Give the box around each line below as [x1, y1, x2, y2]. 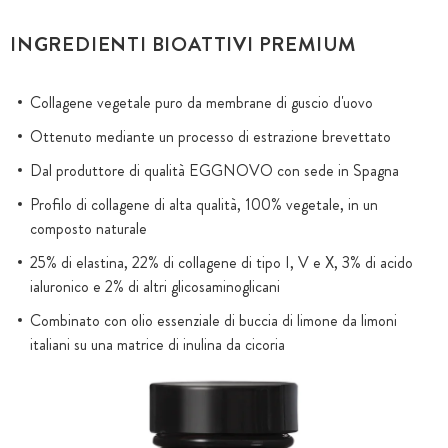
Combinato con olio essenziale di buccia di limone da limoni [30, 309, 397, 332]
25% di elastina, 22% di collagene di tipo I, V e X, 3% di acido [30, 251, 413, 274]
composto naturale [30, 217, 147, 240]
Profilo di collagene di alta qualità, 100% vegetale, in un [30, 193, 378, 216]
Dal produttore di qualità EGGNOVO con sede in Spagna [30, 159, 399, 182]
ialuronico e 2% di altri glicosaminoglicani [30, 275, 280, 298]
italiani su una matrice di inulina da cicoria [30, 333, 285, 356]
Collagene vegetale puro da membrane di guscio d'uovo [30, 91, 373, 114]
